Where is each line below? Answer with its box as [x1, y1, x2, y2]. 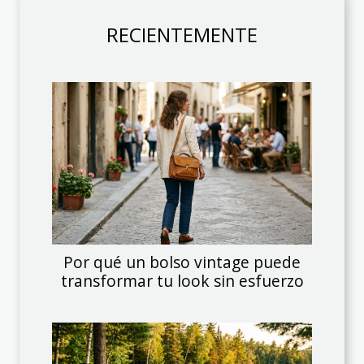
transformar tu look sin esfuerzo [60, 269, 304, 292]
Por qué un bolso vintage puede [63, 250, 301, 273]
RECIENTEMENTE [106, 20, 258, 48]
